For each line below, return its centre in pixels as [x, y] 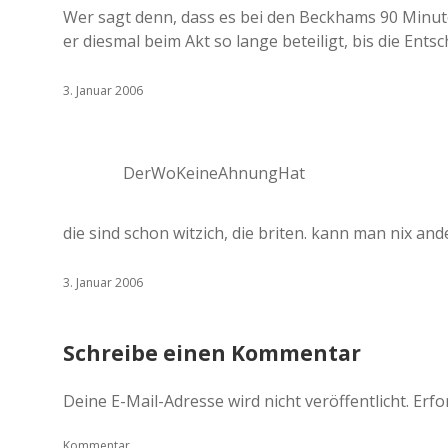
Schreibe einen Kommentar [212, 353]
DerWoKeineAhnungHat [214, 173]
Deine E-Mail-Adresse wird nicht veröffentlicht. [236, 401]
